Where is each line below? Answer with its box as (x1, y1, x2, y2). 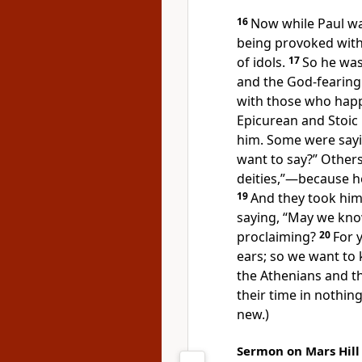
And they (250, 189, 308, 207)
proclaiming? (237, 228, 316, 246)
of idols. (237, 53, 285, 71)
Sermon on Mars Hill (237, 343, 360, 359)
